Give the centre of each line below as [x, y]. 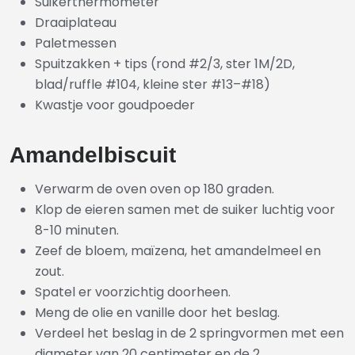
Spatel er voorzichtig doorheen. [133, 292]
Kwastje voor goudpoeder [115, 105]
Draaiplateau [76, 22]
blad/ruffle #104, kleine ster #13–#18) [153, 84]
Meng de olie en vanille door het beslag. [157, 312]
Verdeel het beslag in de [112, 333]
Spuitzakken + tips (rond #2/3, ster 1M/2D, [165, 63]
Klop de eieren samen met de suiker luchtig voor [185, 209]
